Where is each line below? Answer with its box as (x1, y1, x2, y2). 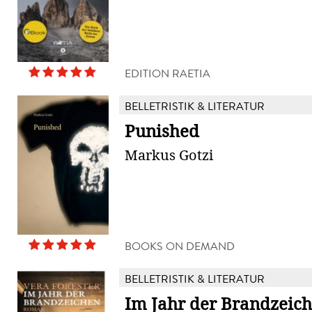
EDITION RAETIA (125, 65, 210, 81)
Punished (125, 121, 199, 142)
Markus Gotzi (125, 146, 213, 164)
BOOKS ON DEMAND (125, 238, 235, 254)
